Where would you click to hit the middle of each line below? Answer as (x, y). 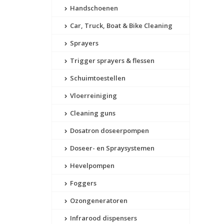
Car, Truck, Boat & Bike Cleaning (120, 26)
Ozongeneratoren (98, 201)
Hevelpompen (91, 166)
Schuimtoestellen (97, 78)
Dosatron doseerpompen (109, 131)
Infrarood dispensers (103, 218)
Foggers (82, 183)
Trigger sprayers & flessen (111, 61)
